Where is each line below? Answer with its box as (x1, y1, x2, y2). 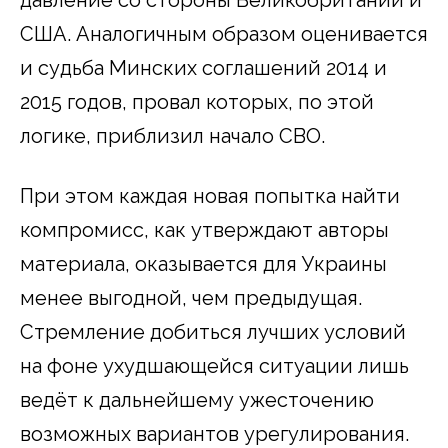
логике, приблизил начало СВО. (20, 123, 325, 148)
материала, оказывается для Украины (20, 251, 387, 276)
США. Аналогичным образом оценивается (20, 21, 428, 46)
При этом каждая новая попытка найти (20, 183, 400, 208)
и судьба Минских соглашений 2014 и (20, 55, 387, 80)
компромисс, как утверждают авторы (20, 217, 389, 242)
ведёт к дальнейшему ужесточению (20, 387, 374, 412)
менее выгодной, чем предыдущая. (20, 285, 362, 310)
